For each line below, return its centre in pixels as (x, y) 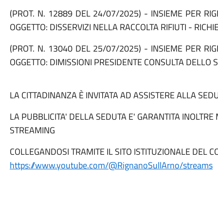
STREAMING (32, 130)
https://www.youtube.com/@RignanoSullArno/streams (111, 165)
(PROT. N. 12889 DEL (51, 13)
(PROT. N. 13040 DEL (51, 48)
